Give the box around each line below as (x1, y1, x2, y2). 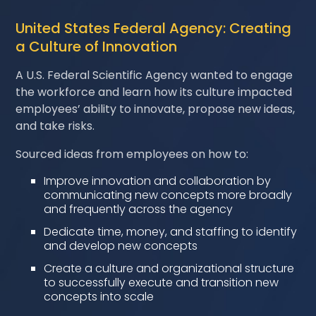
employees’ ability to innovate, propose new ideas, (16, 100, 296, 117)
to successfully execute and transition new (44, 274, 279, 291)
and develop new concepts (44, 237, 198, 254)
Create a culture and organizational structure (44, 260, 295, 276)
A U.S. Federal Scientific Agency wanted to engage (16, 66, 293, 83)
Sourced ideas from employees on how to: (16, 145, 249, 162)
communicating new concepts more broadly (44, 186, 293, 203)
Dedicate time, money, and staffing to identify (44, 223, 298, 240)
